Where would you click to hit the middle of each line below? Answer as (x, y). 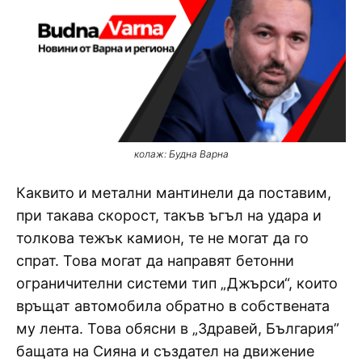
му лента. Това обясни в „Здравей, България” (178, 328)
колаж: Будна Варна (181, 154)
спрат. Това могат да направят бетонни (155, 260)
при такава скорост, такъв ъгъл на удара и (169, 215)
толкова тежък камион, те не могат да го (162, 238)
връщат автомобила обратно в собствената (173, 305)
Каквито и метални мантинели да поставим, (174, 192)
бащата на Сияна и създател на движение (165, 351)
